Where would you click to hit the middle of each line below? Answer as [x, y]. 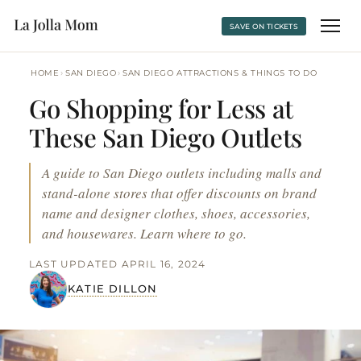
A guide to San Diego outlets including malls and [182, 173]
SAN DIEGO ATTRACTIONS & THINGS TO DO [220, 73]
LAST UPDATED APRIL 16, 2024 [118, 264]
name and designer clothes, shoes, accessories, [176, 213]
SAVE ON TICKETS [263, 26]
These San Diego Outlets [166, 137]
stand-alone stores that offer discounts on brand [179, 193]
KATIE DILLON [113, 288]
